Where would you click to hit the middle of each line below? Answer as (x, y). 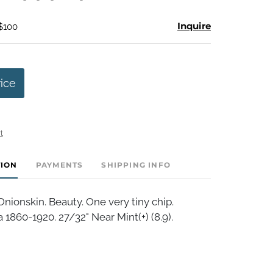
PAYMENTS (59, 165)
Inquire (194, 26)
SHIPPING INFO (136, 165)
